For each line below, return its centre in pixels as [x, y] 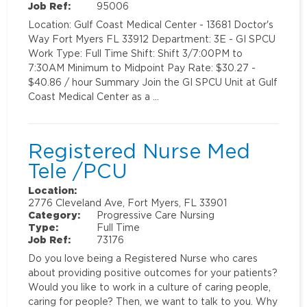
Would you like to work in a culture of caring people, [150, 287]
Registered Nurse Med [139, 151]
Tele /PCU [78, 171]
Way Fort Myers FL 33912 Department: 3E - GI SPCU [152, 39]
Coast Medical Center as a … [94, 97]
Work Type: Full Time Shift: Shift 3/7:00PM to [136, 53]
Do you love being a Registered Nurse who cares [143, 258]
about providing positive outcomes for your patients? [153, 273]
